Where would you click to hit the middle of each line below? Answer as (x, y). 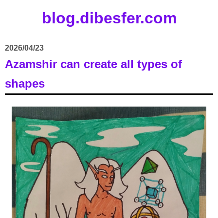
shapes (25, 84)
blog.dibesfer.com (109, 18)
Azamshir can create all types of (93, 64)
